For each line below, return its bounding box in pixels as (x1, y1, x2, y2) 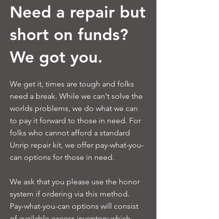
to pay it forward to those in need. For (10, 116, 141, 125)
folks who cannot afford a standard (10, 128, 130, 137)
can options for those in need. (10, 153, 114, 162)
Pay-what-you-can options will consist (10, 201, 138, 211)
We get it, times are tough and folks (10, 79, 134, 88)
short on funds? (10, 24, 128, 44)
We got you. (10, 47, 103, 66)
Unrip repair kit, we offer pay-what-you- (10, 140, 144, 150)
